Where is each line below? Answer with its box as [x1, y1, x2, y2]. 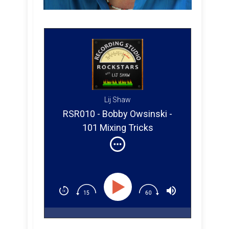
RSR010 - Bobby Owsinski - [63, 108, 172, 119]
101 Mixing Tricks [82, 122, 153, 133]
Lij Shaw [104, 96, 131, 104]
